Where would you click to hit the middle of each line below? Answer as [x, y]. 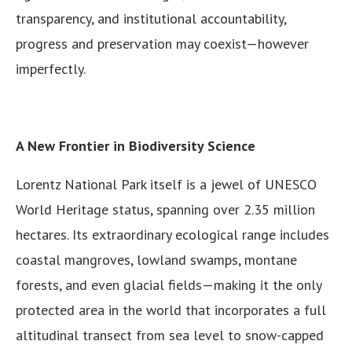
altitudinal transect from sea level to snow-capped [170, 335]
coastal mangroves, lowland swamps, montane [156, 260]
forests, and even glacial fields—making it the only [169, 285]
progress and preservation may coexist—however [162, 44]
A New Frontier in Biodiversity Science [136, 146]
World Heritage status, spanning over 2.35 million [165, 210]
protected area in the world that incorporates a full [171, 310]
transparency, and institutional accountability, [151, 19]
